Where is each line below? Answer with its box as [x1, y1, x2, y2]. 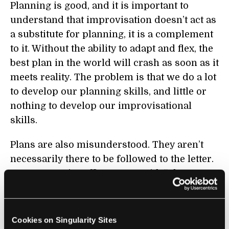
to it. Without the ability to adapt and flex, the [10, 43, 213, 54]
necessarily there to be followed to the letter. [10, 154, 214, 164]
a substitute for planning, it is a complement [10, 29, 213, 39]
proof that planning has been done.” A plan [10, 182, 205, 193]
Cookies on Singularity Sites [12, 215, 117, 224]
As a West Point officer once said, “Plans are [10, 168, 210, 178]
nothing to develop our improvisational [10, 101, 192, 111]
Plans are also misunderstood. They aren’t [10, 140, 203, 150]
